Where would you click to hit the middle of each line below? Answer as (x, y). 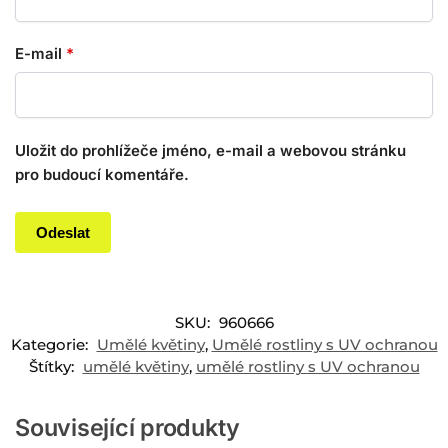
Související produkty (127, 428)
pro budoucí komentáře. (102, 174)
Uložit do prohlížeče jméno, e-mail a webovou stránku (210, 150)
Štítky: (53, 367)
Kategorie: (51, 345)
